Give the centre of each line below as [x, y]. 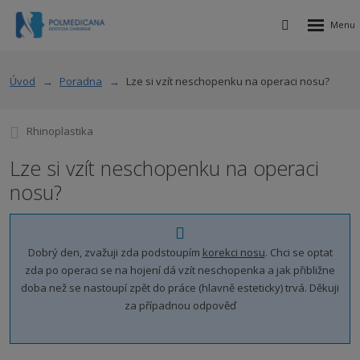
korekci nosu [233, 252]
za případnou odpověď [180, 305]
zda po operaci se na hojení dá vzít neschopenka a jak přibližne [180, 270]
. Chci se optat [299, 252]
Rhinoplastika [60, 131]
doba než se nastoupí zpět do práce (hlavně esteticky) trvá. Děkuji [180, 288]
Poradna [81, 81]
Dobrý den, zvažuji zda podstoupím [115, 252]
